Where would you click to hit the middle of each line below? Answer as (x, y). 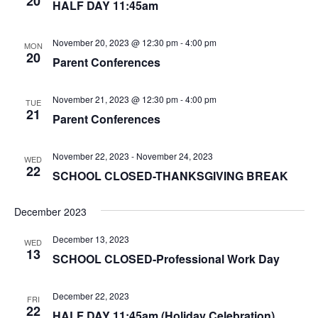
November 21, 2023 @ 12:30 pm (115, 99)
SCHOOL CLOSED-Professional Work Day (166, 258)
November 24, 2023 (174, 155)
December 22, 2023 (91, 295)
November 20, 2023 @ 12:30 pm (115, 42)
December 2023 (50, 211)
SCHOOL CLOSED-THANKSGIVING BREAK (170, 175)
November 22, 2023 (91, 155)
